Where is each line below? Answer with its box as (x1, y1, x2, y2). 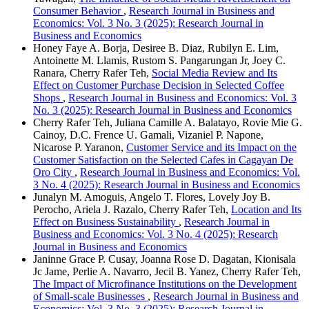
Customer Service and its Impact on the (126, 141, 297, 154)
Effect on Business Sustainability (33, 216, 179, 228)
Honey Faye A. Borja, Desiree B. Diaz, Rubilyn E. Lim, (33, 42, 279, 54)
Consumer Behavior (33, 5, 123, 17)
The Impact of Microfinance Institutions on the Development (33, 278, 297, 290)
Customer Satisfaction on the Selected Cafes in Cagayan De (33, 154, 293, 166)
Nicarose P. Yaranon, (33, 141, 126, 154)
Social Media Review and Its (152, 67, 277, 79)
